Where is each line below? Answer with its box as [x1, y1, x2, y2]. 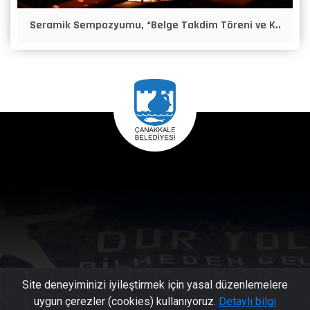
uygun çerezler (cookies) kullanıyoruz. [34, 295, 219, 308]
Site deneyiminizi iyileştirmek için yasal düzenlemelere [22, 278, 288, 291]
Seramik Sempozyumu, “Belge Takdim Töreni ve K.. [29, 17, 281, 33]
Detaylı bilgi [219, 295, 276, 308]
